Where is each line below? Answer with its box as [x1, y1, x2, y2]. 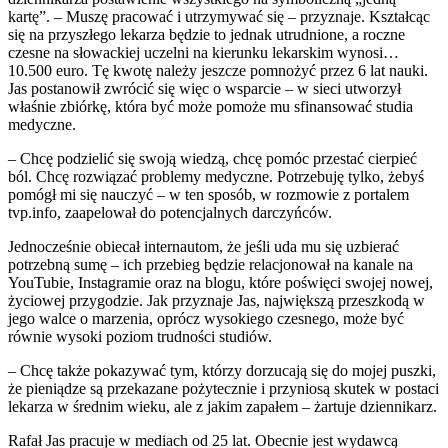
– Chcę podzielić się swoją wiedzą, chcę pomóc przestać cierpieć [8, 149, 417, 167]
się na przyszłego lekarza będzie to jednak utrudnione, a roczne [8, 25, 405, 43]
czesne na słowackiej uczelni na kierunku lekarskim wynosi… [8, 43, 399, 61]
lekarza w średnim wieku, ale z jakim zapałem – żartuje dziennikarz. [8, 397, 437, 415]
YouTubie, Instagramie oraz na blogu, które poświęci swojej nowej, [8, 273, 433, 291]
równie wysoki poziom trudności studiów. [8, 327, 272, 345]
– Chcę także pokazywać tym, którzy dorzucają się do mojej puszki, [8, 361, 436, 379]
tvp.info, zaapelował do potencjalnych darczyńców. [8, 203, 332, 221]
